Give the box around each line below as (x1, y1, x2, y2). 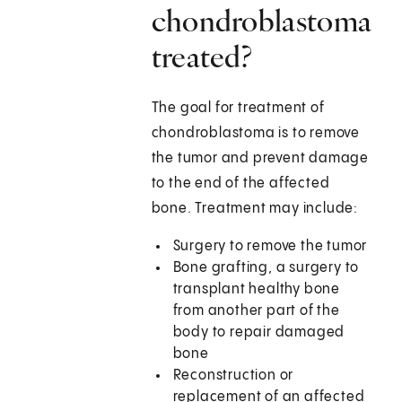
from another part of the (172, 303, 340, 319)
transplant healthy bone (172, 282, 341, 298)
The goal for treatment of (151, 100, 325, 117)
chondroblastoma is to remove (151, 126, 361, 142)
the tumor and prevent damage (151, 151, 370, 167)
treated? (151, 38, 253, 76)
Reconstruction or (172, 368, 294, 384)
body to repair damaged (172, 325, 345, 341)
